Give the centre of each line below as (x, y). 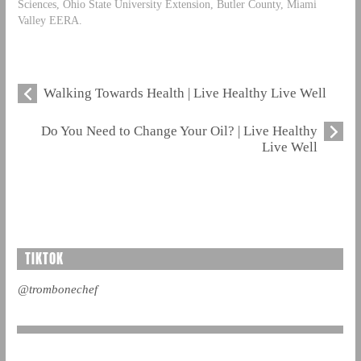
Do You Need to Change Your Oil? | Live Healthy (180, 131)
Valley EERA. (50, 20)
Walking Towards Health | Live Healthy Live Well (185, 93)
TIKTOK (44, 259)
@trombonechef (57, 290)
